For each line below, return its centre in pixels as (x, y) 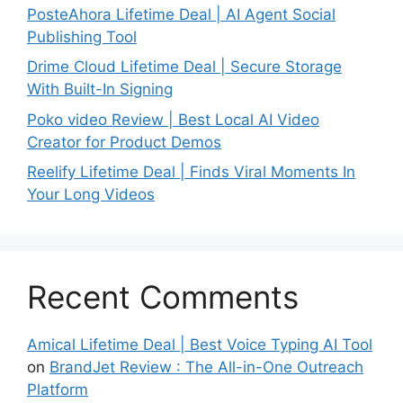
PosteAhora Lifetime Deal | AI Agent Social (181, 14)
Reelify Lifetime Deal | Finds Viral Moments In (191, 172)
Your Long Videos (91, 195)
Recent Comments (163, 297)
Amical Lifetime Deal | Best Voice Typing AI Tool (200, 345)
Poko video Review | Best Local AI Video (173, 119)
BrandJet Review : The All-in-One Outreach (206, 367)
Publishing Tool (82, 36)
